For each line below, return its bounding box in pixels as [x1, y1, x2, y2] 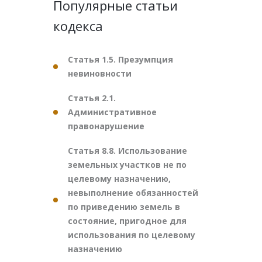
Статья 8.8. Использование [68, 145, 187, 156]
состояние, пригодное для [68, 215, 187, 226]
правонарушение [68, 120, 144, 132]
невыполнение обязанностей [68, 187, 198, 198]
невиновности [68, 68, 132, 79]
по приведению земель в [68, 201, 180, 212]
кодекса [53, 17, 103, 35]
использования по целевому [68, 229, 195, 240]
